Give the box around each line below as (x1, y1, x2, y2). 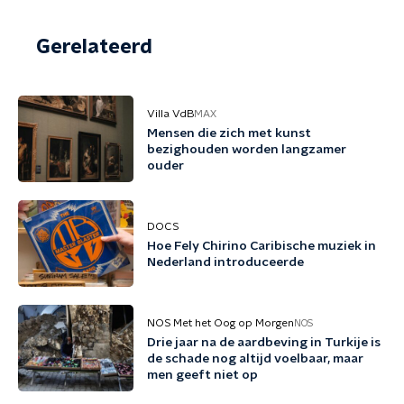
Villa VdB (147, 108, 194, 119)
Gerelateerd (36, 37, 152, 57)
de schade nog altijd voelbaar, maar (147, 353, 363, 365)
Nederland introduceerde (147, 256, 304, 269)
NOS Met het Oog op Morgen (147, 317, 294, 328)
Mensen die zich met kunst (147, 127, 311, 140)
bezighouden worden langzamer (147, 143, 346, 156)
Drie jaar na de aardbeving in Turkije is (147, 336, 381, 349)
